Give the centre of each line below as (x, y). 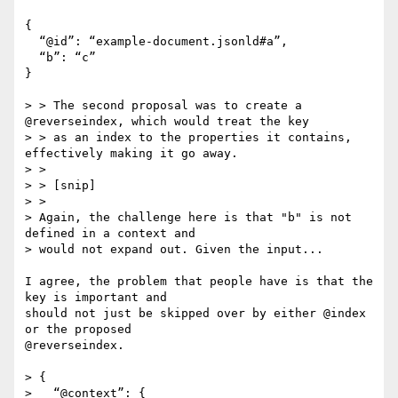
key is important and (96, 298)
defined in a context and (110, 234)
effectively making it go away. (131, 154)
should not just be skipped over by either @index (195, 314)
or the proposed (78, 330)
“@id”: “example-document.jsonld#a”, (32, 42)
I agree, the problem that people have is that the (199, 282)
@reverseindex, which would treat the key (167, 122)
